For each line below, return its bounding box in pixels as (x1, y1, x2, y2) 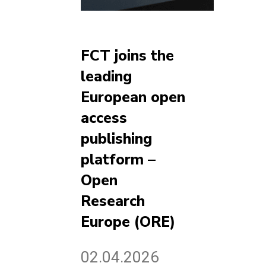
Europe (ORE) (81, 211, 175, 232)
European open (81, 87, 185, 107)
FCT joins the (81, 45, 174, 66)
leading (81, 66, 132, 87)
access (81, 107, 127, 128)
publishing (81, 128, 152, 149)
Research (81, 191, 145, 211)
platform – (81, 149, 156, 170)
